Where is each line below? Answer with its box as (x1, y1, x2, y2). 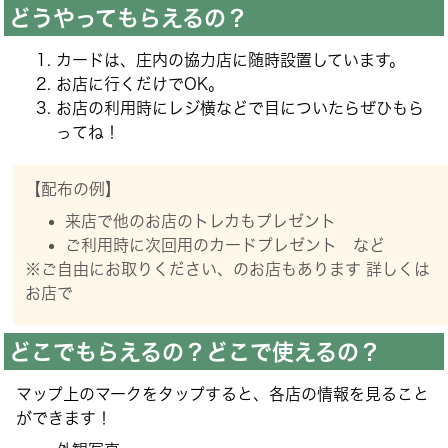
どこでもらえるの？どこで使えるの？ (8, 340, 381, 363)
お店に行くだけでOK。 (56, 75, 225, 92)
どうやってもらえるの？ (8, 6, 248, 29)
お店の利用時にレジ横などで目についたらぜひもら (56, 99, 425, 116)
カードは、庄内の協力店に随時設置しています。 (56, 51, 406, 68)
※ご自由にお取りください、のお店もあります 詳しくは (25, 260, 431, 277)
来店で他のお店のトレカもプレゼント (65, 212, 337, 229)
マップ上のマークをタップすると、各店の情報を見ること (16, 386, 430, 403)
